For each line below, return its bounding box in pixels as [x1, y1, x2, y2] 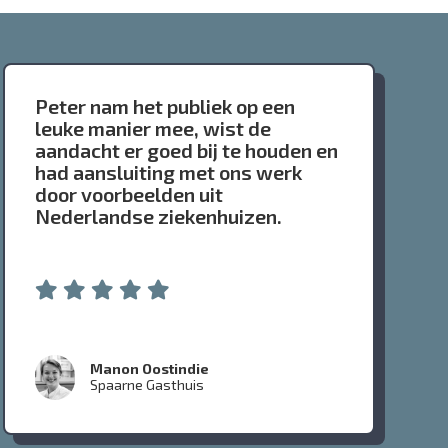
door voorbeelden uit [35, 182, 224, 207]
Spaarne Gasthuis [90, 376, 205, 394]
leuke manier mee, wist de [35, 116, 272, 141]
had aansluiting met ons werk [35, 160, 303, 185]
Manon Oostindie [90, 360, 210, 378]
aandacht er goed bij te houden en [35, 138, 339, 163]
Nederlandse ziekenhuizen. [35, 204, 283, 229]
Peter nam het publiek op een [35, 94, 296, 119]
